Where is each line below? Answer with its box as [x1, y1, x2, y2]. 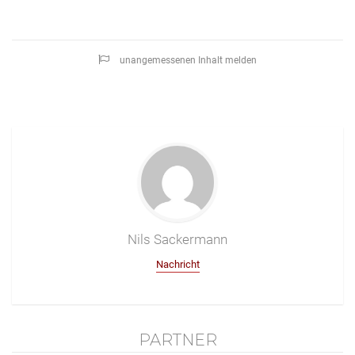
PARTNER [138, 330, 217, 349]
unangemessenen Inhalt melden [120, 54, 257, 66]
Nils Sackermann [128, 231, 227, 247]
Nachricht [155, 258, 200, 270]
